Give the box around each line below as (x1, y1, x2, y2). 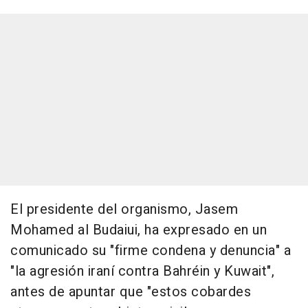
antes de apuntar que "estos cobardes (10, 281, 251, 302)
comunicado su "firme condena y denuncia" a (10, 240, 291, 261)
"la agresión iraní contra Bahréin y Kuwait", (10, 261, 274, 281)
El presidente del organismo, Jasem (10, 199, 238, 219)
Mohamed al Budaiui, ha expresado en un (10, 219, 267, 240)
